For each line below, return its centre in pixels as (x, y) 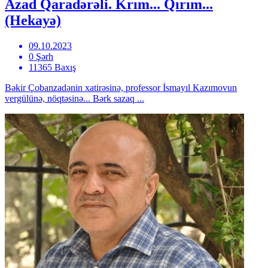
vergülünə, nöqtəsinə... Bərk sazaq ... (74, 98)
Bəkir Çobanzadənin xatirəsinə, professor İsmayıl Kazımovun (121, 87)
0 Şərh (41, 56)
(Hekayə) (33, 20)
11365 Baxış (52, 67)
